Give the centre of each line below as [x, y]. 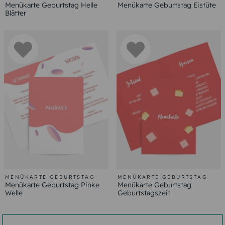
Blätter [16, 13]
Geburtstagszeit [144, 193]
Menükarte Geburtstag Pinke [52, 185]
